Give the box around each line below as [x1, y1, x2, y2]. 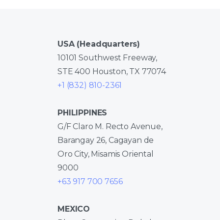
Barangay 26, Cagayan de [57, 135, 154, 145]
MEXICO [57, 204, 90, 214]
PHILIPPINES [57, 108, 108, 117]
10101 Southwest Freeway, [57, 53, 158, 62]
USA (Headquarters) [57, 39, 140, 49]
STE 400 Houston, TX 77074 [57, 66, 166, 76]
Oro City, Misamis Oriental [57, 149, 154, 159]
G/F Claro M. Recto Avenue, [57, 121, 163, 131]
